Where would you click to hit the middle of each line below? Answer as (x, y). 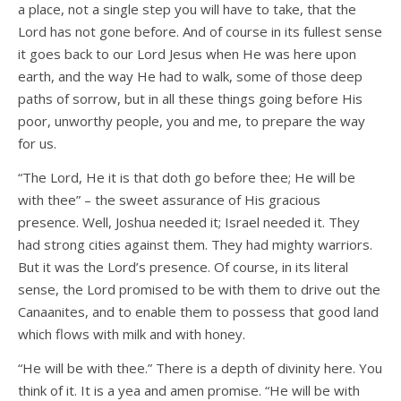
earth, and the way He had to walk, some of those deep (190, 77)
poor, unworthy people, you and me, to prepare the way (192, 121)
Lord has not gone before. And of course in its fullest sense (200, 32)
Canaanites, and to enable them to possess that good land (198, 312)
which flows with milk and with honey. (132, 334)
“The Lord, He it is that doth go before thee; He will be (187, 178)
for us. (37, 144)
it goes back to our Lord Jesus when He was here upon (187, 54)
